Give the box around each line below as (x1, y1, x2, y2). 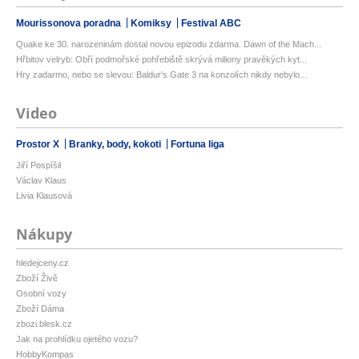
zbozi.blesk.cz (16, 319, 72, 329)
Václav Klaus (16, 175, 67, 186)
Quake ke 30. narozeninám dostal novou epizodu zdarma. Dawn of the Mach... (16, 39, 321, 50)
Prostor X (16, 139, 62, 151)
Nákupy (16, 224, 72, 245)
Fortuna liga (171, 139, 224, 151)
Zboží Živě (16, 273, 58, 284)
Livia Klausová (16, 191, 72, 201)
